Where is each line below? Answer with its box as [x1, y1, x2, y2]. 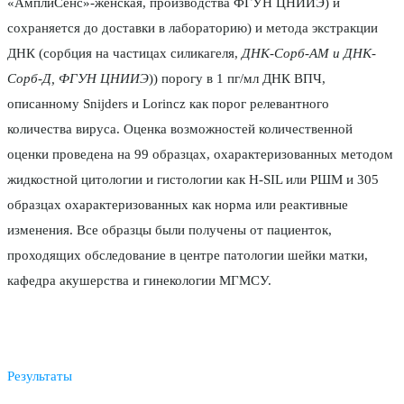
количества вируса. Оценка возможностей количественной [7, 122, 353, 137]
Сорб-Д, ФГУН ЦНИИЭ [7, 71, 149, 87]
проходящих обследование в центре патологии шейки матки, [7, 248, 368, 263]
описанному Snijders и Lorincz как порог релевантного [7, 96, 329, 112]
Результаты [7, 369, 72, 384]
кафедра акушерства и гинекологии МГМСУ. [7, 273, 271, 289]
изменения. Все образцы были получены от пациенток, [7, 223, 332, 238]
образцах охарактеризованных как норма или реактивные [7, 197, 348, 213]
